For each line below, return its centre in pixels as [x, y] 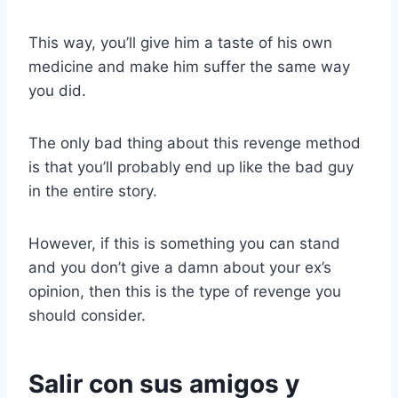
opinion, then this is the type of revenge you [185, 292]
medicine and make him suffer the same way [189, 67]
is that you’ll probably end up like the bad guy [191, 167]
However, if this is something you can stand [184, 244]
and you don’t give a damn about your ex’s [180, 268]
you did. [57, 91]
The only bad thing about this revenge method [195, 143]
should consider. [87, 316]
